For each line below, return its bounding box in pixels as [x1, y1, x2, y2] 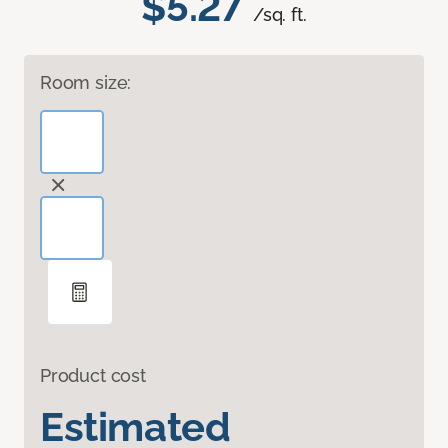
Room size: [40, 72, 132, 94]
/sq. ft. [253, 4, 307, 26]
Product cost [40, 365, 146, 387]
